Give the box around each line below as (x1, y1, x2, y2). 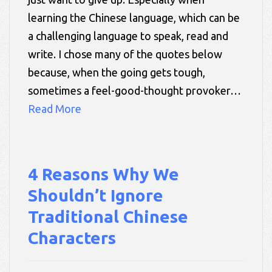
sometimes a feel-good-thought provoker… (28, 84, 241, 97)
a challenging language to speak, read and (28, 29, 228, 42)
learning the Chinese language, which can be (28, 11, 240, 24)
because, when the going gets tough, (28, 66, 205, 78)
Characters (28, 228, 116, 247)
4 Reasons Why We (28, 164, 179, 183)
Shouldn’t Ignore (28, 185, 163, 205)
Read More (28, 102, 81, 115)
